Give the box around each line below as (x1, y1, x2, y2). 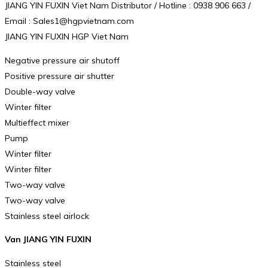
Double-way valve (5, 86, 75, 97)
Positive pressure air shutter (5, 70, 114, 81)
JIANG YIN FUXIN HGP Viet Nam (5, 31, 129, 42)
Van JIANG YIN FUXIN (5, 234, 92, 245)
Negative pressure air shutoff (5, 54, 120, 66)
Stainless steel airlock (5, 210, 89, 221)
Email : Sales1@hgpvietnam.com (5, 15, 134, 26)
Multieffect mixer (5, 117, 69, 128)
